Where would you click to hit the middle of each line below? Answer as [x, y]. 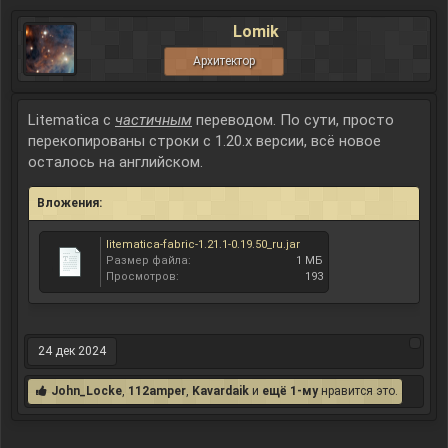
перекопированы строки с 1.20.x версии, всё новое [204, 141]
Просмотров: [142, 277]
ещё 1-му [290, 391]
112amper [157, 391]
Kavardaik [220, 391]
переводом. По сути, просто [293, 120]
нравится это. [358, 391]
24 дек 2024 [72, 351]
